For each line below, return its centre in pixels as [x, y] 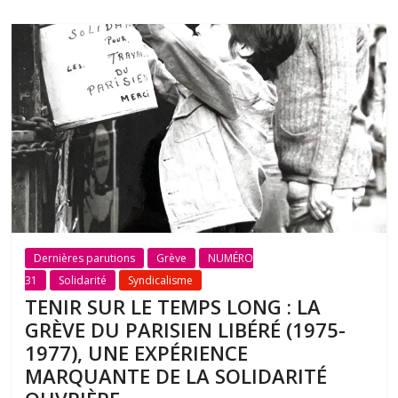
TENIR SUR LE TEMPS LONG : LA [173, 306]
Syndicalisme [161, 280]
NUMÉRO [231, 258]
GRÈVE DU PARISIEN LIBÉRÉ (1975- [186, 329]
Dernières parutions [85, 258]
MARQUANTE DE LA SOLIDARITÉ [176, 375]
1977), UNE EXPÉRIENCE [137, 352]
